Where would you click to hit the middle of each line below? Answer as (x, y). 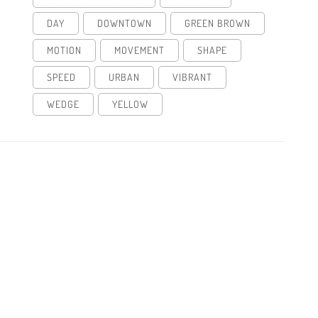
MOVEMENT (139, 50)
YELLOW (130, 104)
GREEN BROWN (218, 23)
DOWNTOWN (125, 23)
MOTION (64, 50)
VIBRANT (192, 77)
